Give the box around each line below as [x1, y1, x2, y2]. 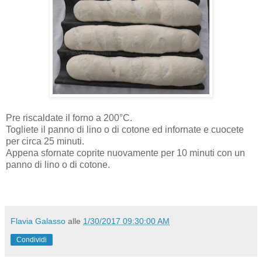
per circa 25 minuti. [6, 136, 84, 146]
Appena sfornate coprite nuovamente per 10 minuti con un [6, 147, 245, 158]
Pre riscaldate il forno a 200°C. [6, 112, 132, 123]
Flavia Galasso [11, 216, 65, 226]
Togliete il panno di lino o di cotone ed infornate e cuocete [6, 124, 244, 135]
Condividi [16, 235, 47, 244]
